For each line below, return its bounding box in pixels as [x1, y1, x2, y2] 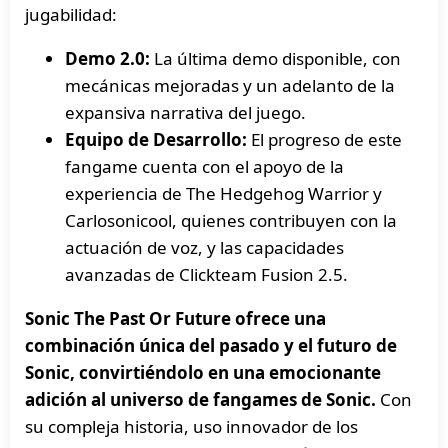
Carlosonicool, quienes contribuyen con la [65, 209, 397, 232]
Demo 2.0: [65, 47, 150, 70]
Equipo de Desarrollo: [65, 128, 247, 151]
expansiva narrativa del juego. [65, 101, 306, 124]
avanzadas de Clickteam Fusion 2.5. [65, 263, 348, 286]
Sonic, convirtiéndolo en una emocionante [25, 361, 381, 384]
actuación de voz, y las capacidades [65, 236, 344, 259]
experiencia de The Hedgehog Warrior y [65, 182, 382, 205]
